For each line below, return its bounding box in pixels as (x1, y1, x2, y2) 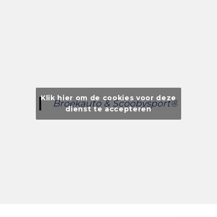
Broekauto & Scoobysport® (53, 97, 178, 109)
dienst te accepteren (65, 104, 152, 113)
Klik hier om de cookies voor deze (41, 93, 176, 102)
